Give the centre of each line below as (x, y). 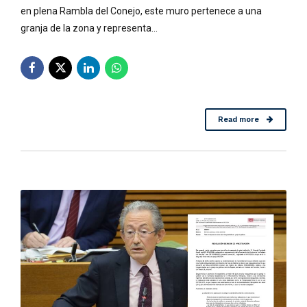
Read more (238, 120)
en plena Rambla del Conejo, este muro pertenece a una (141, 11)
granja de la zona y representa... (89, 28)
